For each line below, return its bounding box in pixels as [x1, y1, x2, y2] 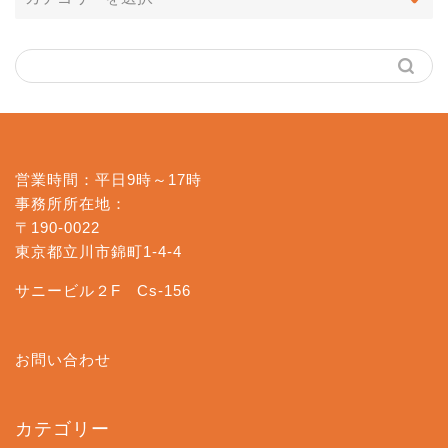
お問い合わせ [15, 351, 111, 368]
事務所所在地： [15, 194, 127, 212]
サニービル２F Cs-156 [15, 282, 191, 299]
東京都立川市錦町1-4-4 [15, 242, 182, 260]
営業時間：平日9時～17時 [15, 170, 202, 188]
